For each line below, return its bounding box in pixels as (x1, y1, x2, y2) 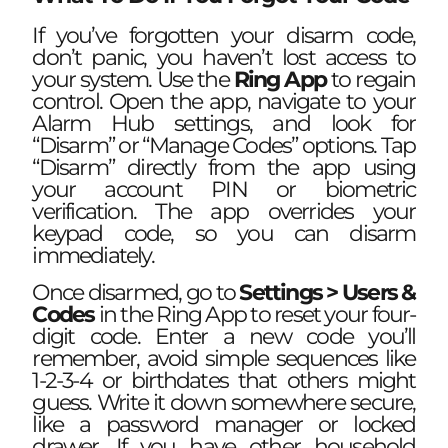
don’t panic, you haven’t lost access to (32, 44, 416, 72)
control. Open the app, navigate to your (32, 88, 416, 116)
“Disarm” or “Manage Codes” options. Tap (32, 132, 416, 160)
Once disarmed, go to (32, 278, 240, 306)
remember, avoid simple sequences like (32, 344, 416, 372)
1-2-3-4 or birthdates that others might (32, 366, 416, 394)
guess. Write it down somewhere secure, (32, 388, 416, 416)
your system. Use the (32, 66, 234, 94)
